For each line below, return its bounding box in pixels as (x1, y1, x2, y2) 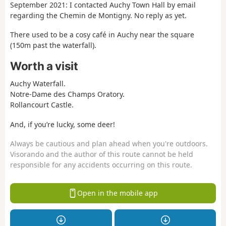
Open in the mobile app (77, 188, 158, 198)
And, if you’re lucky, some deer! (10, 119, 115, 129)
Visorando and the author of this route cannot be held (10, 149, 193, 159)
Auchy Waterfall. (10, 79, 66, 89)
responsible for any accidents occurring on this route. (10, 160, 192, 170)
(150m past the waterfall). (10, 40, 96, 50)
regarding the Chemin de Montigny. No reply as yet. (10, 10, 187, 20)
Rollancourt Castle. (10, 100, 74, 110)
